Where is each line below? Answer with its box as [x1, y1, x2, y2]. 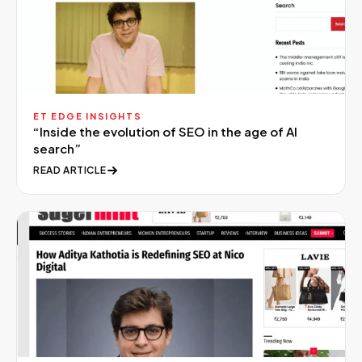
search [33, 141, 74, 156]
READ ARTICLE [33, 164, 107, 176]
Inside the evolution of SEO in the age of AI [40, 124, 297, 139]
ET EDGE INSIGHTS [33, 111, 142, 121]
